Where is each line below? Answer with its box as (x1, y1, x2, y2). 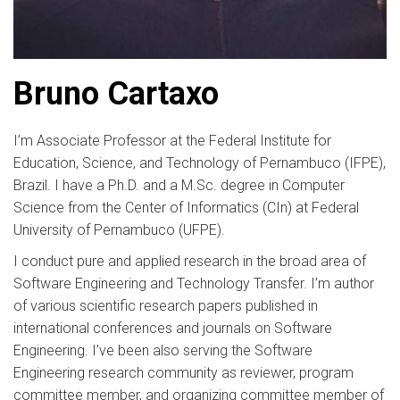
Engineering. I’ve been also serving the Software (13, 342, 312, 359)
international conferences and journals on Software (13, 320, 332, 337)
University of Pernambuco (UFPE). (13, 221, 225, 238)
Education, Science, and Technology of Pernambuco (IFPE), (13, 154, 386, 171)
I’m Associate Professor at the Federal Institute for (13, 132, 331, 149)
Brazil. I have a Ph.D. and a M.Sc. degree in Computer (13, 177, 345, 194)
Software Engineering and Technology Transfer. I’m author (13, 275, 374, 292)
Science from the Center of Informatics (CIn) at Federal (13, 199, 359, 216)
